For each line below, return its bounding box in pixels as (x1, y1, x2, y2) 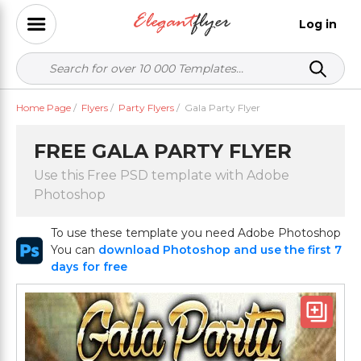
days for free (51, 259, 128, 274)
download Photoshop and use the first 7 (98, 243, 342, 257)
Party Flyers (118, 102, 174, 114)
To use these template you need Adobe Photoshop (51, 226, 342, 240)
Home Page (16, 102, 71, 114)
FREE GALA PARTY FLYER (34, 139, 292, 163)
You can (51, 243, 99, 257)
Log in (299, 16, 337, 31)
